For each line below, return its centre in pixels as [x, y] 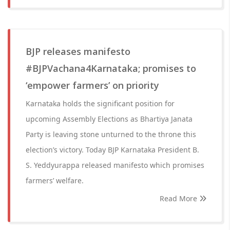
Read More [179, 198]
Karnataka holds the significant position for [100, 103]
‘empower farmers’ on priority [92, 85]
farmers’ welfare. [55, 180]
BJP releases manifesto [78, 51]
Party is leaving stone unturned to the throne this [111, 134]
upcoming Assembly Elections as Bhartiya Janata [109, 119]
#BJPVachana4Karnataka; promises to [111, 68]
